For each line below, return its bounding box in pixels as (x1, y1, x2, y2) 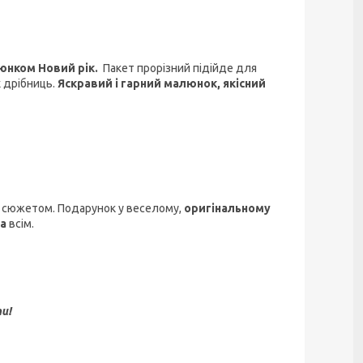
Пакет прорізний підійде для (98, 61, 257, 75)
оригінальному (184, 201, 271, 215)
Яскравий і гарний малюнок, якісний (58, 76, 266, 90)
